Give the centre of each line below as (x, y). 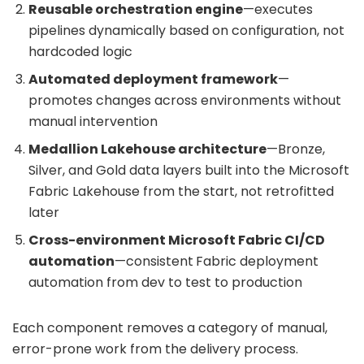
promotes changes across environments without (185, 100)
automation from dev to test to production (165, 282)
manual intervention (93, 121)
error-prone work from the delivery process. (155, 349)
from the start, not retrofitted (238, 191)
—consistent (154, 261)
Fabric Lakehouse (84, 191)
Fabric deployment (257, 261)
